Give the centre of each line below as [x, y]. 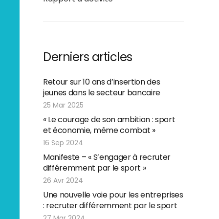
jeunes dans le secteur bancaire [102, 93]
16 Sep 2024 [63, 143]
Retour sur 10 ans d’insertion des [102, 82]
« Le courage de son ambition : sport [109, 120]
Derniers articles [88, 57]
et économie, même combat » [99, 130]
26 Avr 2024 [63, 180]
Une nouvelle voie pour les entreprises [113, 195]
